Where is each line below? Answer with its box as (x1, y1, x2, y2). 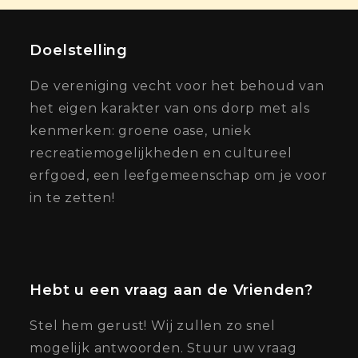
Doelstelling (30, 41, 129, 59)
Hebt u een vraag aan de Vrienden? (30, 280, 313, 299)
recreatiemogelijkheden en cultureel (30, 145, 292, 161)
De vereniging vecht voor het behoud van (30, 78, 324, 93)
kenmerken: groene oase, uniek (30, 122, 252, 138)
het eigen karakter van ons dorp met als (30, 100, 310, 116)
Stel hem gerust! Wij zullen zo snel (30, 317, 276, 333)
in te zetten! (30, 189, 115, 205)
